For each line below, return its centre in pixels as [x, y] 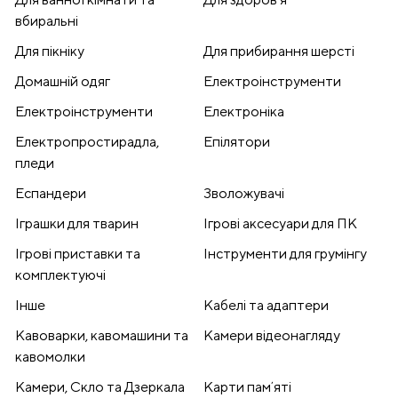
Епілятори [237, 142]
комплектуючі [60, 275]
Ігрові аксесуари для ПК [280, 224]
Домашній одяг [63, 82]
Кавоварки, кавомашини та [102, 336]
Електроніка [244, 112]
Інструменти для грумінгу [285, 254]
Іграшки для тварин [77, 224]
